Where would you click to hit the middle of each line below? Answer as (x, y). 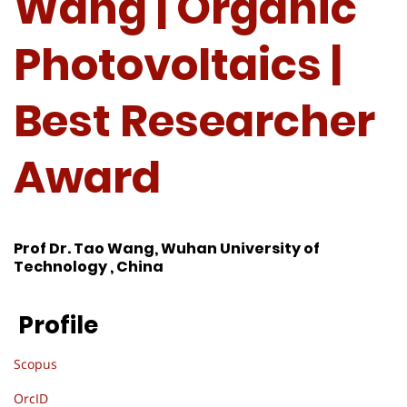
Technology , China (89, 267)
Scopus (35, 363)
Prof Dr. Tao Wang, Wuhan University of (167, 249)
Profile (56, 325)
